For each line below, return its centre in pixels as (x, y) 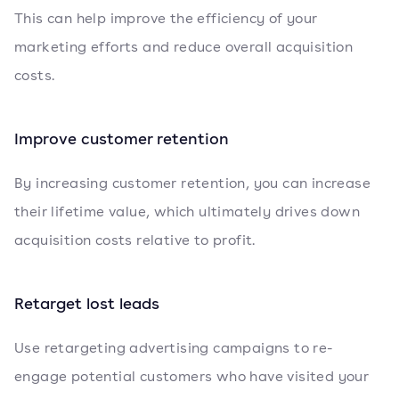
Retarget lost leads (87, 303)
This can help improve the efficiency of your (166, 19)
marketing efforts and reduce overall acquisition (184, 47)
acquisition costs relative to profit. (135, 240)
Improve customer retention (122, 138)
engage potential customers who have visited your (192, 377)
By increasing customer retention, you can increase (192, 183)
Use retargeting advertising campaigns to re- (174, 348)
